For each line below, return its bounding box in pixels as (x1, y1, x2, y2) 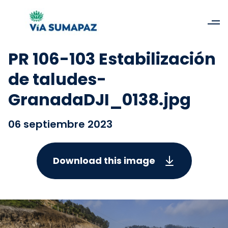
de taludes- (8, 68, 106, 91)
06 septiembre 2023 (8, 117, 112, 131)
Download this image (52, 154, 155, 167)
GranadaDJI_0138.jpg (8, 88, 191, 111)
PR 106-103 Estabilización (8, 47, 216, 70)
